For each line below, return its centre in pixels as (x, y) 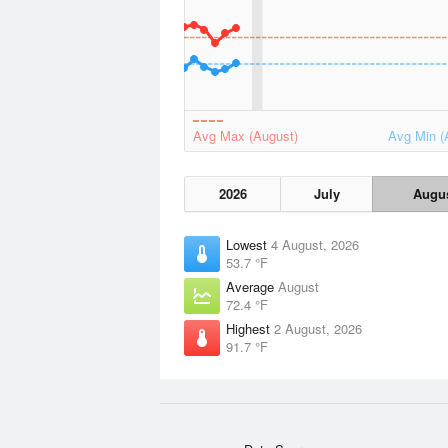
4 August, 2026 (315, 244)
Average (252, 286)
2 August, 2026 (318, 328)
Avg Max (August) (245, 135)
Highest (250, 328)
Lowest (248, 244)
